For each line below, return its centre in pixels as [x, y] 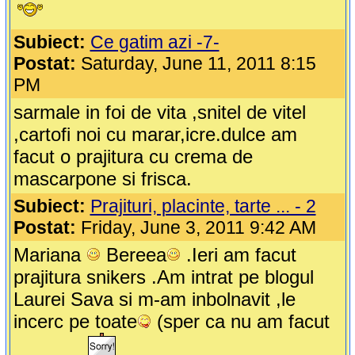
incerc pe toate [75, 322]
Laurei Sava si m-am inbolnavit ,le [154, 300]
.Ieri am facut [238, 255]
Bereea [133, 255]
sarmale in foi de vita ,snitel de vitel [159, 113]
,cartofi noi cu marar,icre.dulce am [155, 135]
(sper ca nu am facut [240, 322]
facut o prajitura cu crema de [133, 157]
